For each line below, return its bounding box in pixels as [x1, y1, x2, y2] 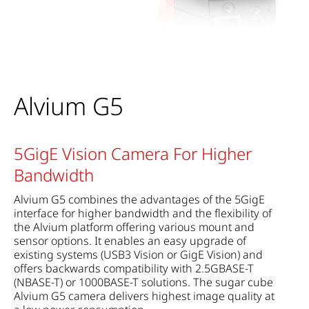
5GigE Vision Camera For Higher [14, 142, 252, 165]
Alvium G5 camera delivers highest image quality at [14, 288, 275, 303]
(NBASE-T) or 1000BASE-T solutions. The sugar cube [14, 275, 273, 290]
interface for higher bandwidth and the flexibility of [14, 206, 272, 221]
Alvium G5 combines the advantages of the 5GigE [14, 192, 265, 207]
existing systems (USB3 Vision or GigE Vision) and [14, 247, 263, 262]
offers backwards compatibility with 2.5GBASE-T [14, 261, 254, 276]
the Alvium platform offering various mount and [14, 219, 255, 235]
